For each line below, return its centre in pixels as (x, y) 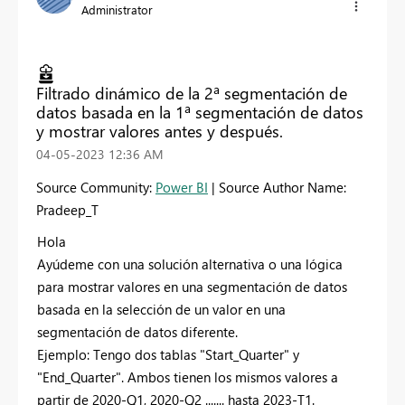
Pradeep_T (67, 209)
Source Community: (96, 187)
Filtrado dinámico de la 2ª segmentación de (192, 93)
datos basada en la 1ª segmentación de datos (200, 112)
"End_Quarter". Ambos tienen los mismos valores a (188, 377)
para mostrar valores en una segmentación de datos (192, 286)
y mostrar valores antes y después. (160, 131)
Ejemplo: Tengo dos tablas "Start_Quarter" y (168, 354)
